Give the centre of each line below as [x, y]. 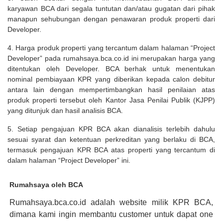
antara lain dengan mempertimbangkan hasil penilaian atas [111, 90]
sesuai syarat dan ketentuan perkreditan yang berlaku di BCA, [111, 140]
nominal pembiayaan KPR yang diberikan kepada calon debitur [111, 79]
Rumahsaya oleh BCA [46, 185]
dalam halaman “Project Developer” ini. [69, 161]
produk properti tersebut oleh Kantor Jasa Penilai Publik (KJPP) [111, 100]
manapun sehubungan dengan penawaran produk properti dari [111, 19]
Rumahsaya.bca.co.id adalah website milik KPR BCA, [111, 203]
